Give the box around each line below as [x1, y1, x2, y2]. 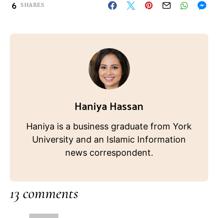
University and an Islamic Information [32, 134, 186, 145]
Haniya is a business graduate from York [26, 121, 192, 132]
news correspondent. [65, 147, 153, 158]
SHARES [20, 1, 45, 9]
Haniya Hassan [74, 95, 144, 116]
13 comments [10, 183, 78, 203]
